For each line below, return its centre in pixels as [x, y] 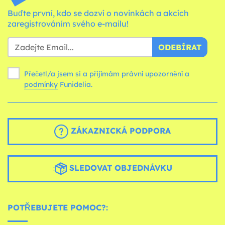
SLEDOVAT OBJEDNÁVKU [120, 167]
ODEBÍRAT [180, 47]
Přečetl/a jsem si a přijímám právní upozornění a [107, 74]
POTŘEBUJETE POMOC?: [58, 207]
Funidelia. [76, 84]
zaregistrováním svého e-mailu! [68, 23]
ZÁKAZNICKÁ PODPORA [120, 130]
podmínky [41, 84]
